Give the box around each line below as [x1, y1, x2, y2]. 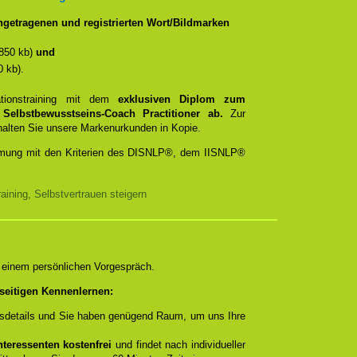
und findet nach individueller [112, 339, 246, 351]
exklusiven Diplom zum [117, 93, 245, 105]
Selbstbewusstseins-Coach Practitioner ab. [3, 108, 231, 120]
